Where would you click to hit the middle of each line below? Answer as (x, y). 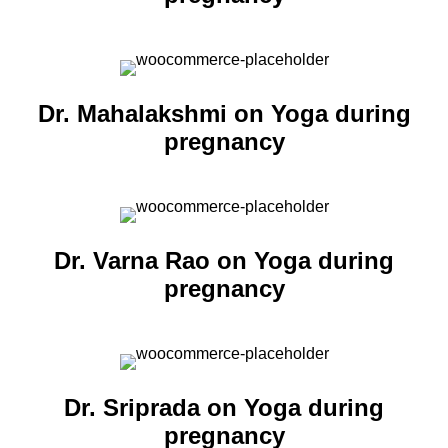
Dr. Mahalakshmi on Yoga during (224, 114)
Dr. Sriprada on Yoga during (224, 408)
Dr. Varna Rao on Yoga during (224, 261)
